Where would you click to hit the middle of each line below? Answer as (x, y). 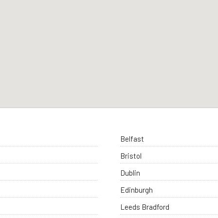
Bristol (131, 156)
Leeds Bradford (145, 207)
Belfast (132, 139)
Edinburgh (137, 190)
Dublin (130, 173)
